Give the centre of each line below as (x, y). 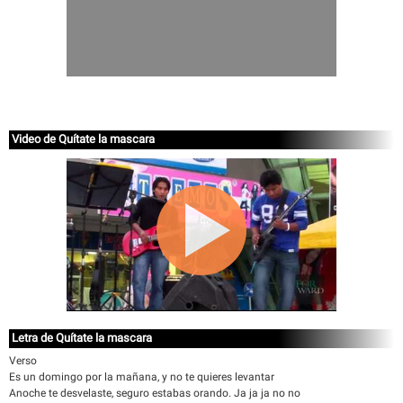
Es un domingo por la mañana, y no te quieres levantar (142, 377)
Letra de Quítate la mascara (82, 338)
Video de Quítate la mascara (83, 139)
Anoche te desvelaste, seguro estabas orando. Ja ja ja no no (155, 393)
